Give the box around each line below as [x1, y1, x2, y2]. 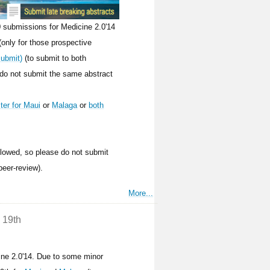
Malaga [52, 101, 78, 110]
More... [128, 188, 154, 198]
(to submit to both [22, 54, 87, 63]
